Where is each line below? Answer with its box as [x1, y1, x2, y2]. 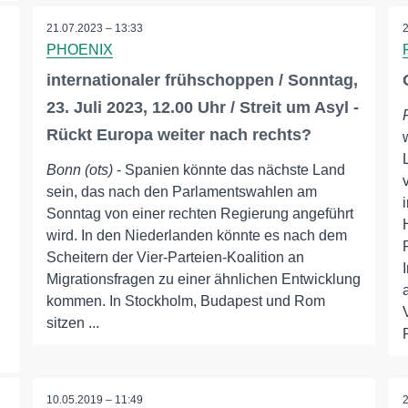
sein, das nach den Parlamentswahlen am [46, 184, 317, 200]
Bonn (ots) [46, 162, 113, 178]
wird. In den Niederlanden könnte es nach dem [46, 228, 347, 244]
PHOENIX [46, 42, 113, 58]
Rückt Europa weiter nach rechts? [46, 126, 311, 145]
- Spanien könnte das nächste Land [112, 162, 345, 178]
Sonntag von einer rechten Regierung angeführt [46, 206, 353, 222]
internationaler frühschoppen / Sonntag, [46, 71, 358, 90]
